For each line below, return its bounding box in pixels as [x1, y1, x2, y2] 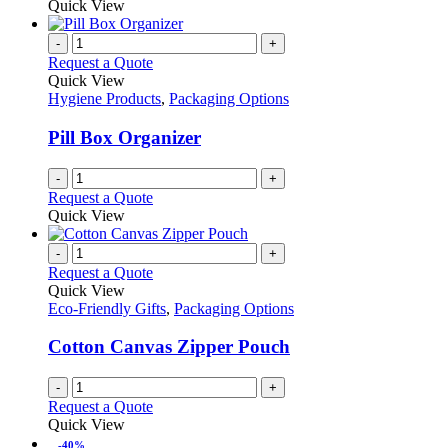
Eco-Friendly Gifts [48, 299, 166, 317]
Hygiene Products [48, 90, 161, 108]
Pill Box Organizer [48, 126, 201, 148]
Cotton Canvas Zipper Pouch [48, 336, 290, 358]
